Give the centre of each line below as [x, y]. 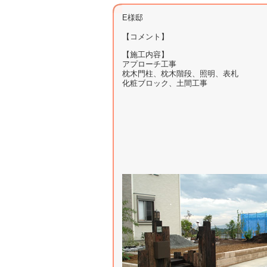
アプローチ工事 [149, 64]
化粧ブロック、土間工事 [164, 83]
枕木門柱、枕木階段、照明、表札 [180, 74]
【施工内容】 [145, 55]
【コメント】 [145, 37]
